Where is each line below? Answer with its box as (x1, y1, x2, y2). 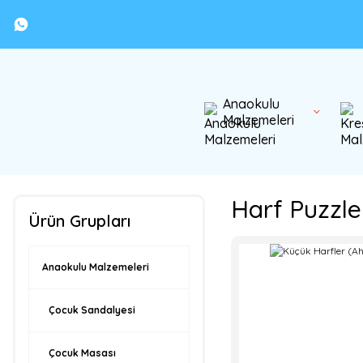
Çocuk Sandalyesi (49, 304, 135, 316)
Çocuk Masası (49, 347, 116, 359)
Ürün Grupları (28, 211, 130, 231)
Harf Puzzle (230, 194, 361, 224)
